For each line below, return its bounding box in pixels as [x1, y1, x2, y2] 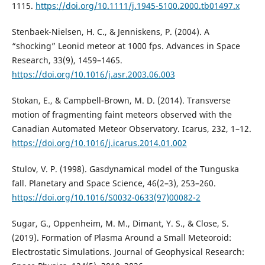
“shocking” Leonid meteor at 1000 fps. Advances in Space [11, 40, 240, 51]
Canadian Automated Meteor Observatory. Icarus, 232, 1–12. [11, 122, 251, 134]
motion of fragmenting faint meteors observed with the [11, 108, 232, 120]
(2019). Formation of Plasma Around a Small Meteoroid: [11, 231, 231, 243]
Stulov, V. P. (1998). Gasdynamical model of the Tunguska [11, 163, 239, 174]
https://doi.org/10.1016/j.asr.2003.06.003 [11, 68, 175, 80]
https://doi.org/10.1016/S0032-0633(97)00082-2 [11, 191, 201, 203]
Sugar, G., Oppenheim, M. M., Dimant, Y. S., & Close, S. [11, 217, 229, 229]
